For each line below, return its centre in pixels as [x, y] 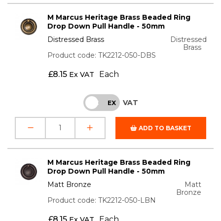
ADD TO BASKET [164, 128]
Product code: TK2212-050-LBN [102, 200]
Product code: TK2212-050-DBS [102, 55]
